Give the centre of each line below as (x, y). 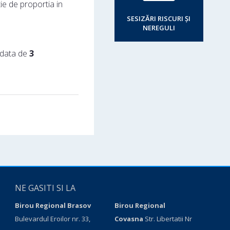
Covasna (129, 219)
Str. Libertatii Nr (167, 219)
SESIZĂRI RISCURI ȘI (159, 18)
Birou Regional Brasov (53, 205)
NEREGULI (159, 28)
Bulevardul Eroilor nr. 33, (53, 219)
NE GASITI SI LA (45, 188)
